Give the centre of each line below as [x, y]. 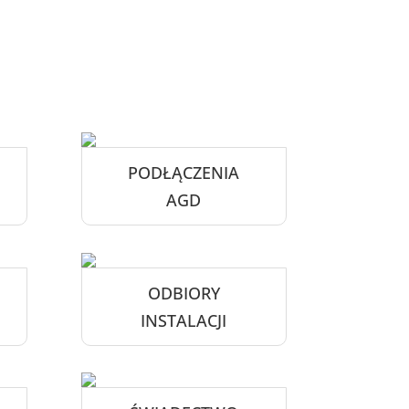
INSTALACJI [184, 320]
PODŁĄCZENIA [184, 172]
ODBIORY [184, 293]
